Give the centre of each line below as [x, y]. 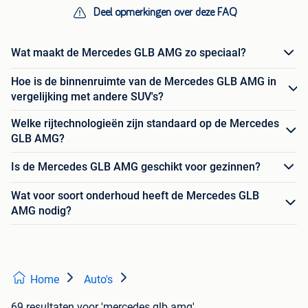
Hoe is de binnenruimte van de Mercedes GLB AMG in [144, 81]
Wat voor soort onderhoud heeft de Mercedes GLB [135, 195]
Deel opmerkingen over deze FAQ [165, 12]
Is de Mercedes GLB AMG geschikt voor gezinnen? [136, 167]
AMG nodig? [41, 210]
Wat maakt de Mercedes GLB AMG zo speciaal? [129, 53]
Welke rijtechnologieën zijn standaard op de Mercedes [145, 123]
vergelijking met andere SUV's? [87, 96]
